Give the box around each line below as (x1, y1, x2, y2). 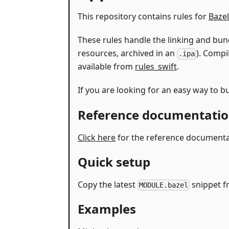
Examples (78, 200, 136, 217)
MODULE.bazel (139, 180, 189, 189)
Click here (78, 131, 116, 143)
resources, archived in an (78, 48, 177, 59)
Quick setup (78, 153, 150, 170)
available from (78, 61, 135, 73)
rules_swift (135, 61, 177, 73)
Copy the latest (78, 178, 138, 190)
